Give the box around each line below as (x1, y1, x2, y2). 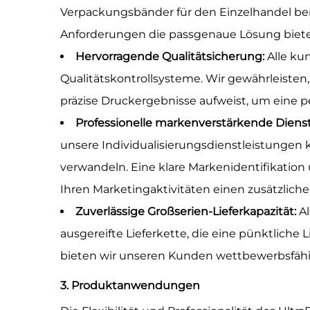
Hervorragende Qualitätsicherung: (75, 50, 267, 63)
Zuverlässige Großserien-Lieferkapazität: (75, 205, 299, 218)
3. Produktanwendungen (60, 279, 200, 292)
